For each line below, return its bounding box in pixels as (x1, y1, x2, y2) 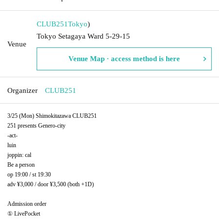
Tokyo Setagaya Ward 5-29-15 (37, 32, 130, 40)
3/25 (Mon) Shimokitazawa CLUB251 (7, 112, 97, 119)
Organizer (7, 86, 38, 94)
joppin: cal (7, 151, 31, 158)
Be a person (7, 161, 35, 168)
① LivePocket (7, 210, 40, 217)
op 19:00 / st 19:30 (7, 171, 51, 178)
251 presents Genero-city (7, 122, 66, 129)
